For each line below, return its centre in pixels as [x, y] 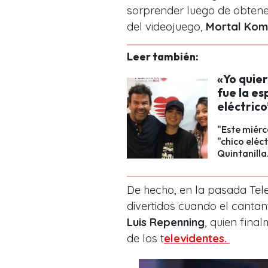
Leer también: [163, 56]
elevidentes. [197, 238]
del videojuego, [166, 26]
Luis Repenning [166, 222]
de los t [145, 238]
